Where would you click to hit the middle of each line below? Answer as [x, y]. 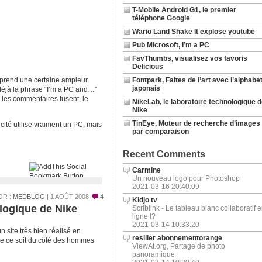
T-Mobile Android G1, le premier [184, 10]
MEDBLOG [29, 196]
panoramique [153, 254]
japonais [146, 88]
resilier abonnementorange [177, 238]
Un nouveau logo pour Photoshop [186, 178]
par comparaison [160, 132]
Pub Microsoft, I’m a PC [170, 45]
